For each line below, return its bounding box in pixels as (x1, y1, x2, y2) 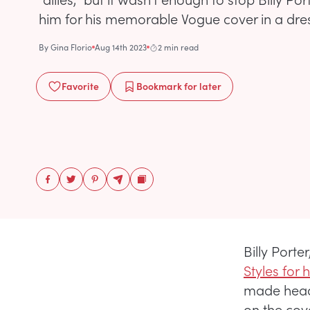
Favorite (62, 79, 99, 93)
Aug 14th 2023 (95, 42, 147, 53)
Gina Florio (51, 42, 92, 53)
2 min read (158, 42, 199, 53)
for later (182, 79, 221, 93)
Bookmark (136, 79, 182, 93)
